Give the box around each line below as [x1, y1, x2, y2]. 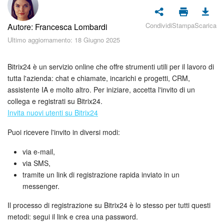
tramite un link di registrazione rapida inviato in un [22, 169, 179, 179]
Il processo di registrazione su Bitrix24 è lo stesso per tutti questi [7, 199, 210, 210]
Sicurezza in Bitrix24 [33, 23, 106, 34]
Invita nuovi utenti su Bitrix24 [7, 107, 98, 117]
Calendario [33, 170, 73, 181]
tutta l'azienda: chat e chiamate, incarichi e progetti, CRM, [7, 72, 190, 83]
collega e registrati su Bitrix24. [7, 95, 102, 106]
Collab [33, 145, 57, 157]
